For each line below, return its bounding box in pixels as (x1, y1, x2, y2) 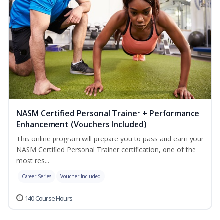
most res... (16, 156, 49, 165)
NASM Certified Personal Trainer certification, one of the (16, 145, 196, 155)
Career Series (22, 173, 51, 180)
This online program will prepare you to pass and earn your (16, 134, 204, 144)
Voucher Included (60, 173, 101, 180)
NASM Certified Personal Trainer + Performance (16, 108, 199, 119)
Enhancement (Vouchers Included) (16, 119, 147, 130)
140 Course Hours (25, 194, 73, 203)
